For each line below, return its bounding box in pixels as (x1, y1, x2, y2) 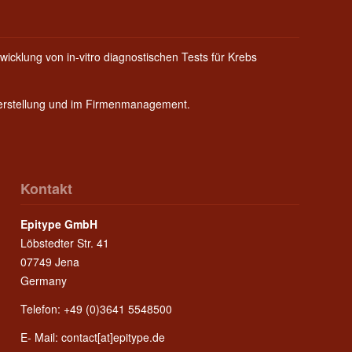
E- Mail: (20, 328, 62, 345)
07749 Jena (20, 253, 80, 269)
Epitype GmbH (20, 215, 98, 232)
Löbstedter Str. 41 (20, 234, 110, 251)
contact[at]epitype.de (61, 328, 166, 345)
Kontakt (20, 178, 73, 200)
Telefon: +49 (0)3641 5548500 (20, 300, 173, 317)
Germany (20, 272, 68, 288)
